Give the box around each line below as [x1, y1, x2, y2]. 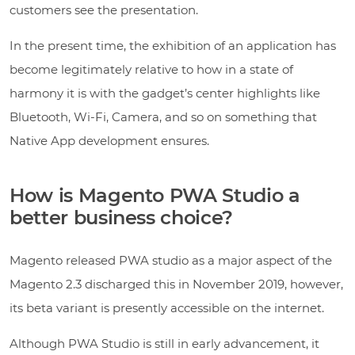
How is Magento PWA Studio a [10, 183, 300, 207]
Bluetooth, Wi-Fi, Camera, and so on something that [10, 109, 317, 124]
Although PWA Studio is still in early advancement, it [10, 335, 319, 351]
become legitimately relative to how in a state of [10, 61, 293, 77]
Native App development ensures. [10, 132, 209, 148]
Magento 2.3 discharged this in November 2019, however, [10, 276, 343, 292]
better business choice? [10, 205, 233, 229]
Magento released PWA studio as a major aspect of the [10, 252, 332, 268]
